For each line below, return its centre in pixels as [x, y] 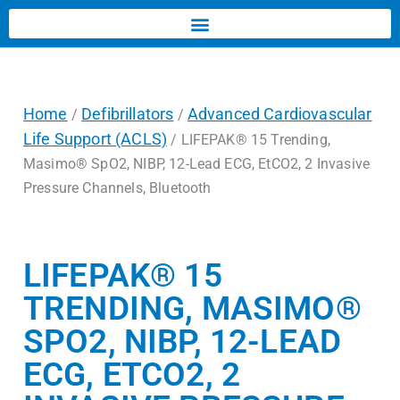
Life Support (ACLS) [96, 139]
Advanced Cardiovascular [279, 114]
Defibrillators [128, 114]
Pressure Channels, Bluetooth [117, 188]
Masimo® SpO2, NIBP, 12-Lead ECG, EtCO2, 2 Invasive [197, 164]
